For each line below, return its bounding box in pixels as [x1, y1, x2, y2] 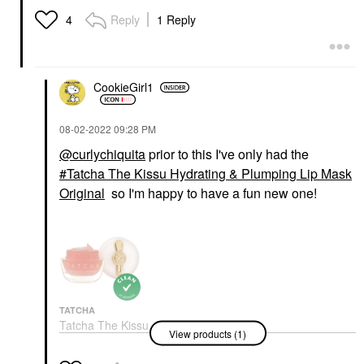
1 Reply [157, 11, 196, 28]
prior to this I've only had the [145, 144, 312, 163]
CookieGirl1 [93, 79, 154, 95]
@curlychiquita [59, 144, 145, 163]
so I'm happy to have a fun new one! [108, 183, 317, 202]
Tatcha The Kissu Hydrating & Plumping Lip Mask [67, 163, 352, 183]
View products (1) [168, 326, 246, 340]
